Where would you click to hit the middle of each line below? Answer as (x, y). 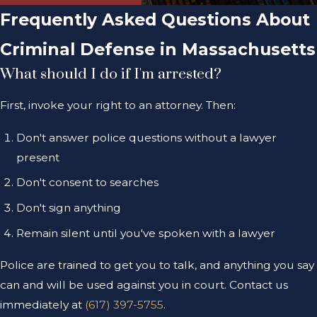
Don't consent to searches (88, 183)
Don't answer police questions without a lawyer (147, 137)
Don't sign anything (69, 208)
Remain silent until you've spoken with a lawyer (146, 233)
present (38, 157)
